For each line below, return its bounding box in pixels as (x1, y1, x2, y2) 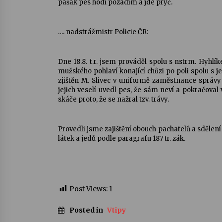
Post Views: (69, 184, 108, 193)
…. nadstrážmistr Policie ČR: (58, 28, 148, 36)
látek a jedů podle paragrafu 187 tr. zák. (58, 134, 185, 143)
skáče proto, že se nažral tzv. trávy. (58, 95, 169, 104)
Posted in (69, 206, 105, 215)
